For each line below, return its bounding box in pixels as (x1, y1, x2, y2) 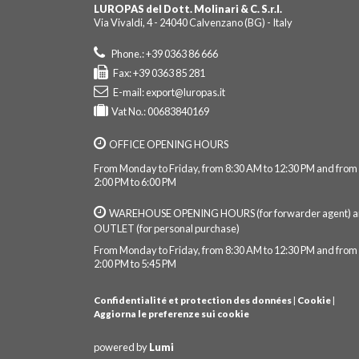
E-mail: (111, 86, 146, 99)
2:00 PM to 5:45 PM (94, 257, 176, 271)
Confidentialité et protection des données (94, 295, 292, 306)
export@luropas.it (146, 86, 225, 99)
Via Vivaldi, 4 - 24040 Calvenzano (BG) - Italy (94, 16, 292, 30)
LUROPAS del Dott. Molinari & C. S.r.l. (94, 2, 282, 16)
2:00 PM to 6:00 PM (94, 175, 176, 189)
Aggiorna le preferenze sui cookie (94, 309, 249, 320)
